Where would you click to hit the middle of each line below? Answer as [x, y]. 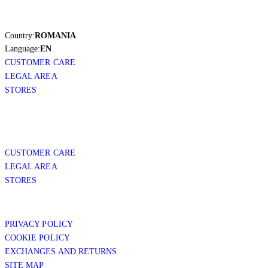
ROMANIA [55, 35]
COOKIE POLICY [37, 237]
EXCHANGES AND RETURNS [61, 251]
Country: [20, 35]
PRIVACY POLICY [39, 224]
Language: [22, 48]
